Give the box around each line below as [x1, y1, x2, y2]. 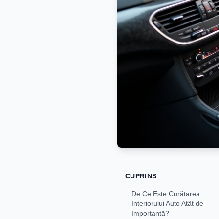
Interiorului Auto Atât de [131, 199, 203, 207]
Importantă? [131, 209, 169, 217]
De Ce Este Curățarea [131, 189, 200, 197]
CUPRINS [125, 172, 157, 180]
